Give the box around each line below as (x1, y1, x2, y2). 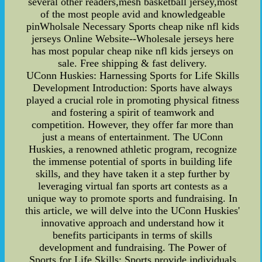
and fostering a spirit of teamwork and (51, 106, 214, 118)
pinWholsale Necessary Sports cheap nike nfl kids (26, 20, 239, 32)
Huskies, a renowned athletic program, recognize (28, 143, 237, 155)
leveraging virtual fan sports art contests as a (37, 180, 227, 192)
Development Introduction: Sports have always (33, 81, 233, 94)
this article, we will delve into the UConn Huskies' (25, 204, 240, 216)
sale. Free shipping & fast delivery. (58, 57, 208, 69)
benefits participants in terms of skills (53, 229, 213, 241)
